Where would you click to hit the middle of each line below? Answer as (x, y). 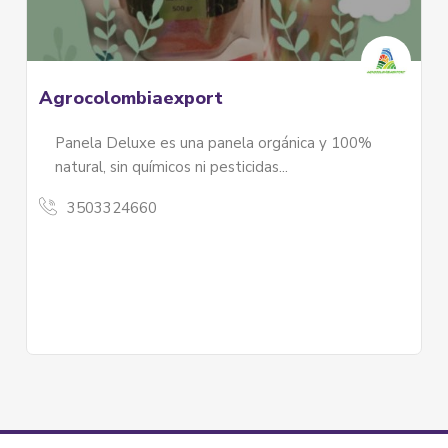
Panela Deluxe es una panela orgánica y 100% (213, 143)
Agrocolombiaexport (131, 98)
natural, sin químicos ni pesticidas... (171, 167)
